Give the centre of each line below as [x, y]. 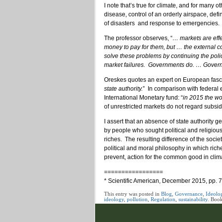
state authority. [123, 88]
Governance [189, 194]
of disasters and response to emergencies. [162, 23]
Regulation [163, 199]
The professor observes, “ [138, 38]
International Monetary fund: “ [143, 97]
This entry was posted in [133, 194]
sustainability [193, 199]
